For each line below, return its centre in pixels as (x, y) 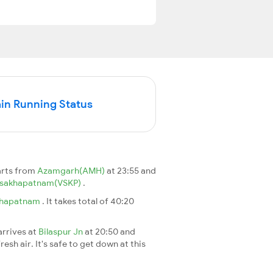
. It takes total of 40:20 (88, 201)
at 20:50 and (110, 231)
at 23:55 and (131, 170)
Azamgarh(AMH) (72, 170)
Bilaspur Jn (62, 231)
